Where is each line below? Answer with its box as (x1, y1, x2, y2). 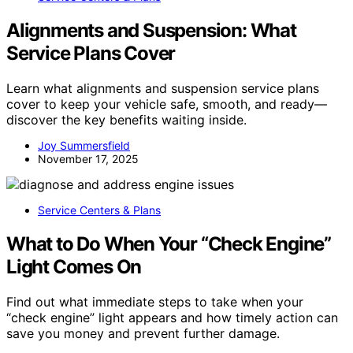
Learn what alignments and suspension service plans (6, 80, 319, 96)
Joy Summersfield (38, 138, 130, 152)
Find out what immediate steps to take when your (6, 293, 303, 310)
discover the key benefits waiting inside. (6, 111, 247, 128)
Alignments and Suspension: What (6, 18, 296, 42)
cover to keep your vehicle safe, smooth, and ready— (6, 95, 327, 112)
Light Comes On (6, 255, 142, 278)
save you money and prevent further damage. (6, 325, 280, 341)
